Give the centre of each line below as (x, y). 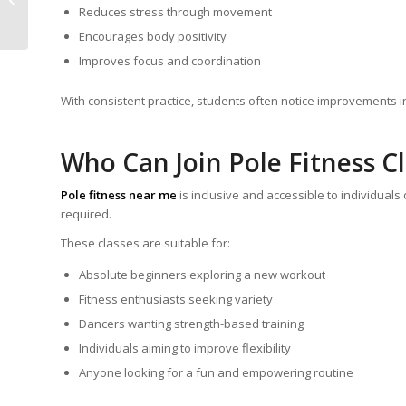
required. (86, 214)
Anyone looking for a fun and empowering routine (216, 373)
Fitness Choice (71, 30)
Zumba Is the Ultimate (92, 11)
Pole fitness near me (119, 195)
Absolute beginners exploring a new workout (202, 275)
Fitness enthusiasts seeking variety (176, 300)
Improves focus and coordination (170, 61)
